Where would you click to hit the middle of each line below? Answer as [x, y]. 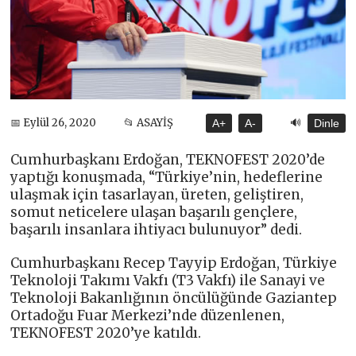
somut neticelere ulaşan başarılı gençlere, [154, 212]
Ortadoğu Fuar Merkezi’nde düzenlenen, [148, 315]
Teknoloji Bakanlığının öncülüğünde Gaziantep [174, 298]
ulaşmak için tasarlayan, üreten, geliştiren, [157, 194]
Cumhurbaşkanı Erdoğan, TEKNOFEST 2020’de [168, 159]
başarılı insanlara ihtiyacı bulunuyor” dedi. [157, 229]
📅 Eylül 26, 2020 [54, 123]
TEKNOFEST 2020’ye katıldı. [106, 333]
